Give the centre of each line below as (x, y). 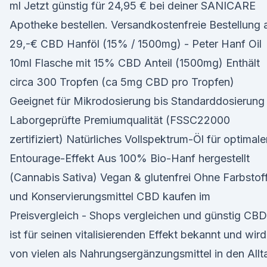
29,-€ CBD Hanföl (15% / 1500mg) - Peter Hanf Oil (136, 44)
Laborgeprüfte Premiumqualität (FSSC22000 (120, 120)
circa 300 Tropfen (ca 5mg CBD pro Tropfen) (122, 82)
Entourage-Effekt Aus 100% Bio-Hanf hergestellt (130, 158)
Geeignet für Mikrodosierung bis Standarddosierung (137, 101)
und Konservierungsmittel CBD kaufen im (110, 196)
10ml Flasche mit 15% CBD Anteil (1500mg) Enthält (135, 63)
